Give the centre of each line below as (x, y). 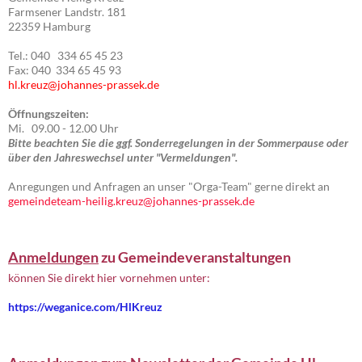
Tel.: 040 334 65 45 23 (65, 55)
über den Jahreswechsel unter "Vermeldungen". (123, 157)
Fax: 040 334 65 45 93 (65, 69)
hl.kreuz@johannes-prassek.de (84, 84)
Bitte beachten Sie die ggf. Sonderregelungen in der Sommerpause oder (178, 142)
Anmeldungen (53, 257)
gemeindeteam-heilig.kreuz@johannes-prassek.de (131, 200)
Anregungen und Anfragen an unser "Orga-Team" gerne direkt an (169, 186)
